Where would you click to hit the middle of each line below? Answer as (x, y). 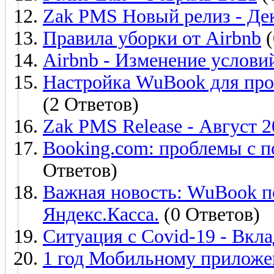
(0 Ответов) (209, 214)
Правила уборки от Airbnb (152, 38)
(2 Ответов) (91, 104)
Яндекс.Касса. (101, 214)
